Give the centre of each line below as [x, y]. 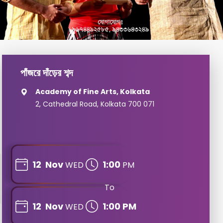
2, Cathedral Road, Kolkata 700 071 [95, 104]
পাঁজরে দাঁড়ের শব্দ [46, 73]
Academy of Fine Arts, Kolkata [92, 92]
